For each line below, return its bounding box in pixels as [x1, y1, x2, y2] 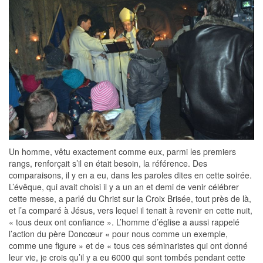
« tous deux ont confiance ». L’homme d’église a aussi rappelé [9, 216, 240, 228]
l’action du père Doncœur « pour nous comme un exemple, [9, 228, 228, 240]
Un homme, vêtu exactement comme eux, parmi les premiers [9, 146, 236, 158]
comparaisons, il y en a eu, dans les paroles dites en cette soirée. [9, 169, 252, 181]
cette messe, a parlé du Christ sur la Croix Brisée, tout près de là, [9, 193, 251, 205]
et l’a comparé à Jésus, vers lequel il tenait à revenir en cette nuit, [9, 204, 252, 217]
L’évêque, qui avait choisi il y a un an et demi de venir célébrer [9, 181, 239, 193]
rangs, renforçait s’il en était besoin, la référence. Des [9, 157, 207, 170]
